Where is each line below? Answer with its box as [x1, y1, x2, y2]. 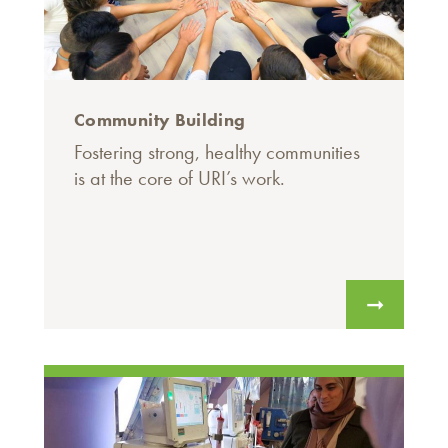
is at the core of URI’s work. [74, 165, 285, 192]
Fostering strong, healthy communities [74, 139, 360, 166]
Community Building [74, 108, 246, 132]
